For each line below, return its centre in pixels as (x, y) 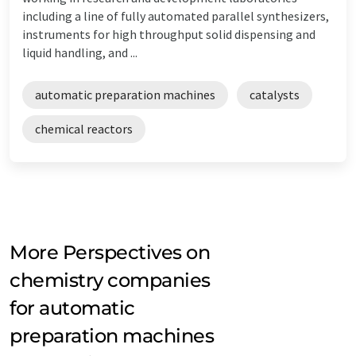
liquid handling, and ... (80, 52)
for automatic (72, 308)
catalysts (275, 94)
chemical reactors (84, 128)
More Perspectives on (110, 252)
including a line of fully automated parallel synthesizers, (176, 15)
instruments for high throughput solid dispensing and (169, 34)
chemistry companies (110, 280)
